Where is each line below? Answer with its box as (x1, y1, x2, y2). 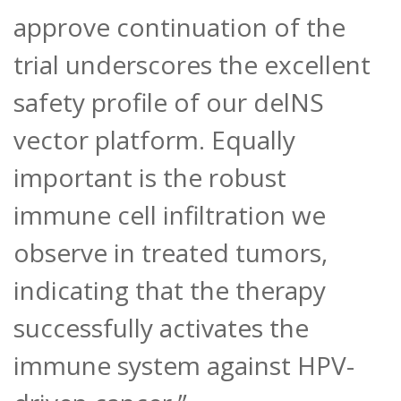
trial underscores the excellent (13, 47, 371, 82)
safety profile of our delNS (13, 85, 324, 120)
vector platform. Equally (13, 123, 295, 158)
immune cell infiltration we (13, 198, 326, 233)
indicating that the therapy (13, 273, 326, 308)
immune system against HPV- (13, 348, 354, 383)
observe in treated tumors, (13, 235, 328, 270)
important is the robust (13, 160, 286, 195)
